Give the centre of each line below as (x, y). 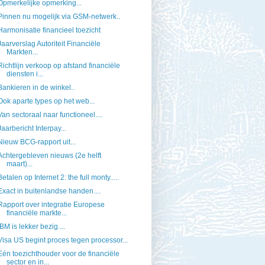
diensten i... (25, 74)
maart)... (19, 164)
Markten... (22, 52)
